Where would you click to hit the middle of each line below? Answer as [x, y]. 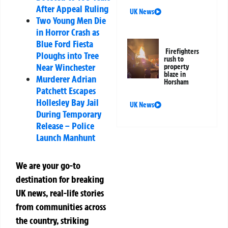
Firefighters [182, 52]
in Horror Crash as [68, 32]
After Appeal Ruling [72, 9]
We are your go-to [48, 166]
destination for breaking [60, 179]
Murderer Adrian [66, 79]
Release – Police [65, 126]
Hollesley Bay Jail [67, 103]
